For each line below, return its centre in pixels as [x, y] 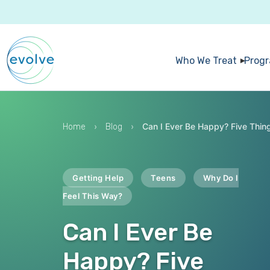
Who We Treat [206, 60]
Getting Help [98, 178]
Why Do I [221, 178]
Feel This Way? [93, 196]
